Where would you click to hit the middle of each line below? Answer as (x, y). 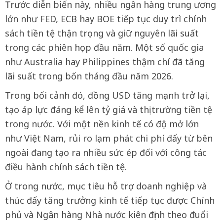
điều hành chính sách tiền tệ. (66, 167)
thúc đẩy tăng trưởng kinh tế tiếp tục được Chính (110, 200)
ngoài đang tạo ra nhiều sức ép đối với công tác (106, 152)
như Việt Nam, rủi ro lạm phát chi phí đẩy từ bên (109, 138)
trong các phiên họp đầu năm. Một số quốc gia (104, 47)
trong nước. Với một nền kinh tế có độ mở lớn (102, 124)
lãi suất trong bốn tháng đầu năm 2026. (89, 76)
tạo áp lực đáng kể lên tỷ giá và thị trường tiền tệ (109, 110)
